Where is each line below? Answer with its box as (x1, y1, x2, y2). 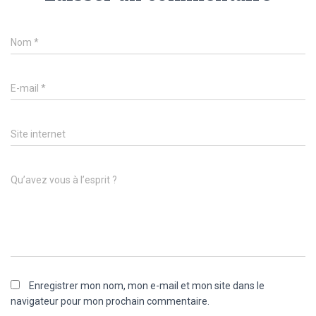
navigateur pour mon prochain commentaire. (11, 296, 209, 307)
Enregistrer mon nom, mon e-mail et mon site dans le (29, 280, 265, 291)
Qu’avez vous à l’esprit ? (11, 174, 117, 186)
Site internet (11, 128, 66, 140)
